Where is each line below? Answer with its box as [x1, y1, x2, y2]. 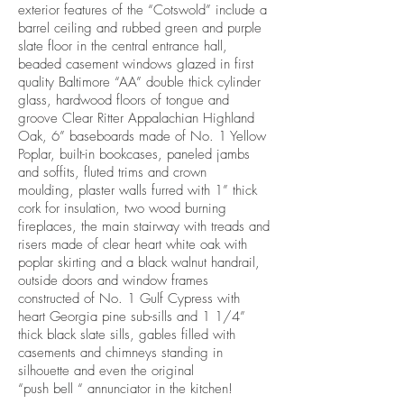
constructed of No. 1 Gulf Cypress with [18, 289, 240, 308]
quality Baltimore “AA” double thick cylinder [18, 73, 261, 91]
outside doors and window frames [18, 271, 208, 289]
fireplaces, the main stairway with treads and [18, 217, 270, 235]
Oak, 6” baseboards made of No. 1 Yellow [18, 127, 266, 145]
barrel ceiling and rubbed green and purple [18, 19, 262, 37]
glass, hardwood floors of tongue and [18, 91, 229, 109]
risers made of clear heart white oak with [18, 235, 247, 253]
